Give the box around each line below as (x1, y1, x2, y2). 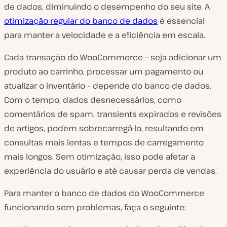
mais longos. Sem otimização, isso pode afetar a (4, 150, 195, 162)
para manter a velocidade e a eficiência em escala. (4, 29, 205, 41)
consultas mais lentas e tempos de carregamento (4, 136, 204, 148)
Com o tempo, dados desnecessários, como (4, 94, 181, 105)
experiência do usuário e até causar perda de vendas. (4, 165, 217, 176)
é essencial (158, 15, 205, 26)
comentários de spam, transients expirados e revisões (4, 108, 221, 120)
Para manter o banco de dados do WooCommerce (4, 187, 204, 199)
